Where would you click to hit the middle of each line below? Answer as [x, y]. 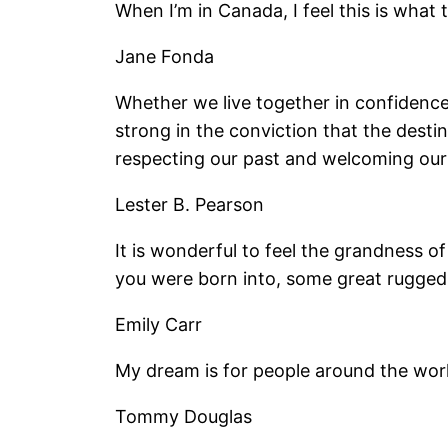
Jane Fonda [165, 57]
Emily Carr [159, 325]
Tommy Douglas [184, 417]
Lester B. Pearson [190, 205]
